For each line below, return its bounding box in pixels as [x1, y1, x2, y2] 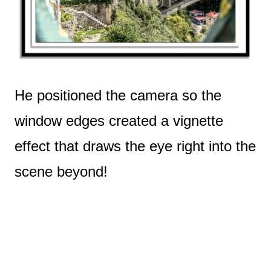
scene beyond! [15, 163, 108, 180]
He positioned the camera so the [15, 87, 221, 104]
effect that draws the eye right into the [15, 138, 256, 155]
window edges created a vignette [15, 113, 223, 129]
